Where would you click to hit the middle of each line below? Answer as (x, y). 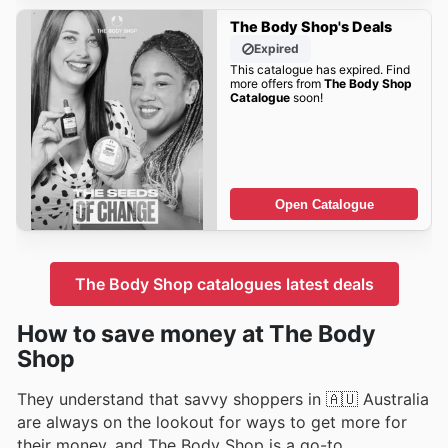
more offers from (276, 84)
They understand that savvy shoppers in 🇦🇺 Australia (223, 398)
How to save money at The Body (196, 333)
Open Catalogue (324, 204)
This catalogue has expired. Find (319, 70)
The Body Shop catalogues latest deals (224, 283)
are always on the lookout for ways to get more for (212, 421)
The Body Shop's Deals (310, 27)
